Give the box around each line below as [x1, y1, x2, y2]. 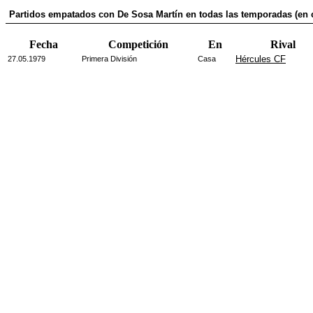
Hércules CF [235, 54, 286, 64]
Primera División [82, 54, 137, 63]
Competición [108, 38, 168, 50]
